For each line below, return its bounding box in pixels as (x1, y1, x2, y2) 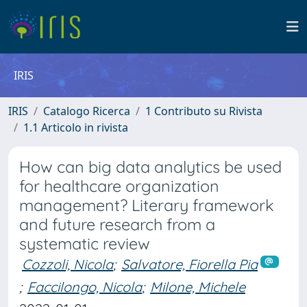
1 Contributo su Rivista (145, 103, 262, 119)
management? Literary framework (19, 195, 274, 215)
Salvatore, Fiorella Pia (121, 256, 258, 273)
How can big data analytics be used (19, 157, 282, 177)
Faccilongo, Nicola (27, 278, 142, 295)
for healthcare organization (19, 176, 219, 196)
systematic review (19, 234, 150, 254)
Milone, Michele (150, 278, 245, 295)
